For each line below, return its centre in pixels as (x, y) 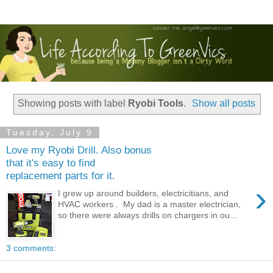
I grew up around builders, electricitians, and (144, 193)
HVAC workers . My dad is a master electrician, (150, 204)
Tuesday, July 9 (50, 133)
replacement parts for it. (61, 176)
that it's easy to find (51, 163)
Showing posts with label (73, 103)
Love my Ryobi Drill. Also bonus (79, 150)
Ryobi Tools (155, 103)
